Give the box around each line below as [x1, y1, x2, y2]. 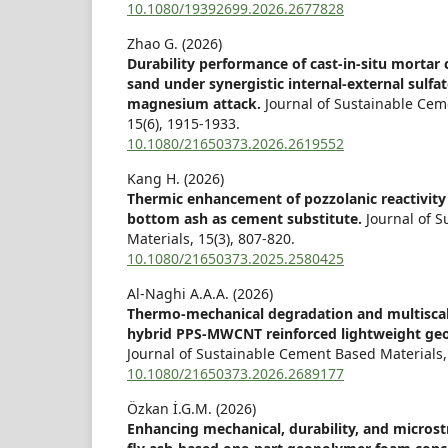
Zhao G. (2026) [127, 34, 222, 54]
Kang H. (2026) [127, 169, 224, 189]
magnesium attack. [127, 94, 265, 114]
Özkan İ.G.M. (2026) [127, 399, 256, 419]
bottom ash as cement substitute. [127, 209, 366, 229]
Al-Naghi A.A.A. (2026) [127, 284, 273, 304]
